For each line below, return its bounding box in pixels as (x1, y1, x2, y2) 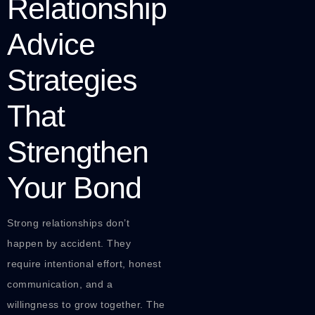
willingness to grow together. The (7, 299, 165, 311)
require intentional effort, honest (7, 258, 161, 270)
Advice (7, 27, 95, 62)
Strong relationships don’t (7, 217, 129, 229)
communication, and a (7, 278, 112, 290)
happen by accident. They (7, 238, 131, 250)
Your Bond (7, 171, 141, 205)
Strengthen (7, 135, 148, 169)
